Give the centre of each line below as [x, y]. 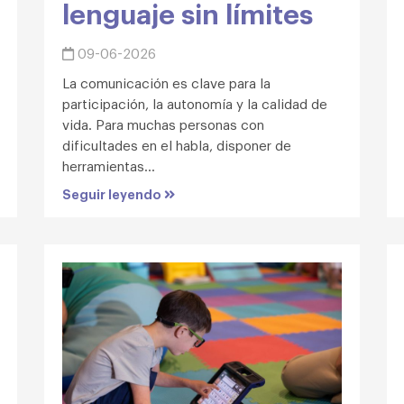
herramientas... [109, 165]
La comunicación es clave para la [166, 83]
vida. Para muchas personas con [163, 124]
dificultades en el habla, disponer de [177, 145]
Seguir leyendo [113, 194]
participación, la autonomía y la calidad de [195, 103]
